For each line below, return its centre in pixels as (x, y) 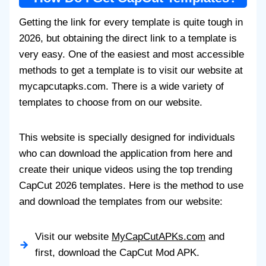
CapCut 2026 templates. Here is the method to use (131, 186)
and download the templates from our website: (121, 202)
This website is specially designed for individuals (127, 138)
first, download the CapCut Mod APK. (117, 253)
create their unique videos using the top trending (126, 170)
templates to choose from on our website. (111, 103)
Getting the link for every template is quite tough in (131, 23)
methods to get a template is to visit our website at (131, 71)
